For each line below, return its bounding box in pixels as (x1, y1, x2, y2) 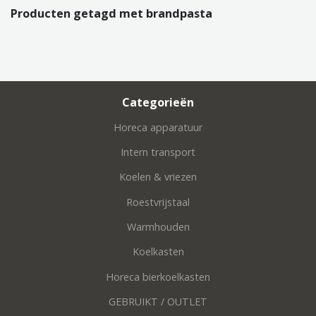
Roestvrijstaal (126, 195, 190, 209)
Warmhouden (126, 220, 190, 234)
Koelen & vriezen (119, 170, 197, 184)
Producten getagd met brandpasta (11, 6, 212, 22)
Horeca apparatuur (114, 120, 202, 134)
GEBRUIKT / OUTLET (109, 295, 207, 309)
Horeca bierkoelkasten (106, 269, 210, 284)
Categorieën (122, 95, 194, 111)
